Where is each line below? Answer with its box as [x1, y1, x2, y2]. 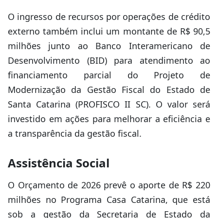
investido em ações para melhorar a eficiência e [8, 113, 210, 125]
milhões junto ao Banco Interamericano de [8, 40, 210, 52]
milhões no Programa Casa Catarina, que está [8, 194, 210, 205]
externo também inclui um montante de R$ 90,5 [8, 25, 210, 37]
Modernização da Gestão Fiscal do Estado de [8, 84, 210, 95]
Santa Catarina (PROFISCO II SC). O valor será [8, 98, 210, 110]
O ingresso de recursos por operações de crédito [8, 11, 210, 22]
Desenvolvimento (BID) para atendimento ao [8, 54, 210, 66]
